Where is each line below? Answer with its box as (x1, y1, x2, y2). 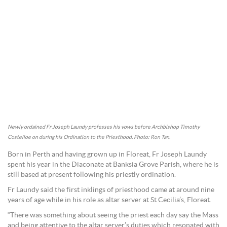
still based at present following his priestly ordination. (8, 171, 176, 178)
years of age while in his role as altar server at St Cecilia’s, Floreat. (8, 196, 211, 204)
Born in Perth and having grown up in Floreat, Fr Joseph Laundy (8, 150, 207, 158)
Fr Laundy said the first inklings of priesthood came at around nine (8, 186, 214, 194)
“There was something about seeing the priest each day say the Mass (8, 211, 218, 219)
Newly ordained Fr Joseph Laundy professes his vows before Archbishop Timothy (8, 124, 200, 130)
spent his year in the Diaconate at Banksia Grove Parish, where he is (8, 161, 218, 168)
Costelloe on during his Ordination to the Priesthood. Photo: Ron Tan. (8, 134, 170, 140)
